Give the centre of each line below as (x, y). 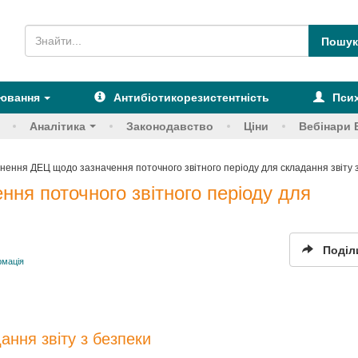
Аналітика (58, 126)
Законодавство (170, 126)
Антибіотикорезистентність (191, 97)
